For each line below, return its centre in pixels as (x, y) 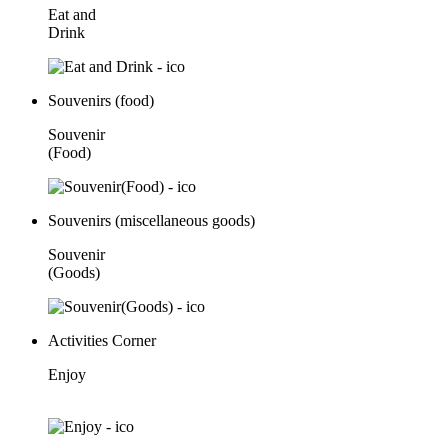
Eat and (72, 14)
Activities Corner (102, 340)
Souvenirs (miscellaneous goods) (151, 220)
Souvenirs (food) (101, 100)
